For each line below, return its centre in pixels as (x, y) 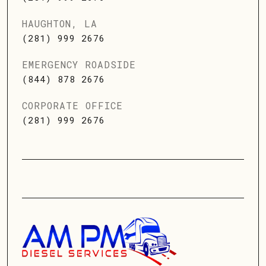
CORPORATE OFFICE (72, 105)
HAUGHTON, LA (60, 23)
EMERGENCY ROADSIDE (79, 64)
